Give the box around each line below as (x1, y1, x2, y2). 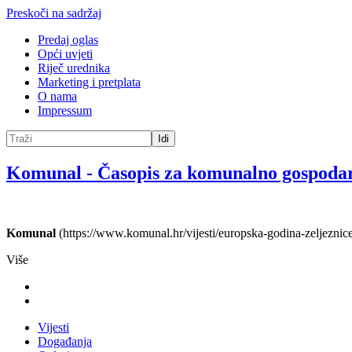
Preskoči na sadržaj (6, 6, 101, 20)
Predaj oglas (38, 33, 98, 46)
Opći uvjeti (38, 47, 93, 60)
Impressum (38, 104, 92, 117)
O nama (38, 90, 77, 103)
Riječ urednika (38, 61, 110, 75)
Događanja (38, 334, 92, 348)
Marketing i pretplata (38, 75, 141, 89)
